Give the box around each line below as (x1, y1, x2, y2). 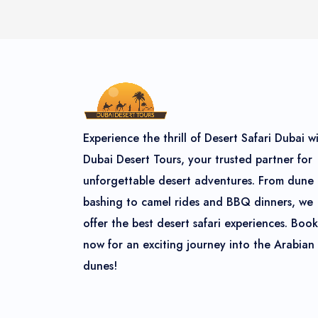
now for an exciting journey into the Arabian (83, 236, 314, 253)
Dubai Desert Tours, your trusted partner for (83, 150, 312, 168)
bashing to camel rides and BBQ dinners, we (83, 193, 313, 210)
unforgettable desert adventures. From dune (83, 172, 314, 189)
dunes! (83, 257, 117, 274)
